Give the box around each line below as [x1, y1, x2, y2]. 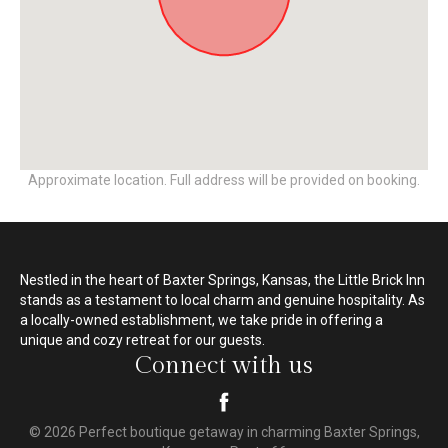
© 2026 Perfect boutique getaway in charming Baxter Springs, [28, 424, 420, 441]
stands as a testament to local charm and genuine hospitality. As [20, 292, 425, 309]
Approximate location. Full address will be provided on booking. [28, 172, 420, 189]
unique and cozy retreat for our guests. [20, 332, 265, 349]
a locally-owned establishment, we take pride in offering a [20, 312, 383, 329]
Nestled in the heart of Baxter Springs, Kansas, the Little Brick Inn [20, 272, 425, 289]
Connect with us [135, 352, 313, 381]
